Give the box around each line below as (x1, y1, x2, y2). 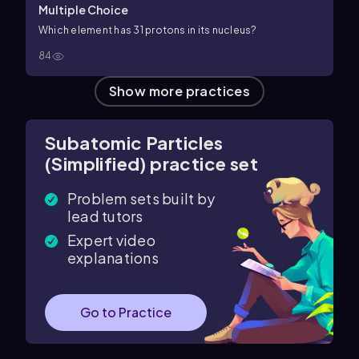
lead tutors (67, 207, 143, 225)
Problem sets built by (67, 189, 216, 208)
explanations (67, 248, 159, 267)
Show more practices (108, 83, 251, 99)
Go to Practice (80, 304, 171, 321)
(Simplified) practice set (45, 152, 258, 175)
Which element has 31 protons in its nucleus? (38, 24, 257, 36)
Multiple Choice (38, 2, 128, 17)
